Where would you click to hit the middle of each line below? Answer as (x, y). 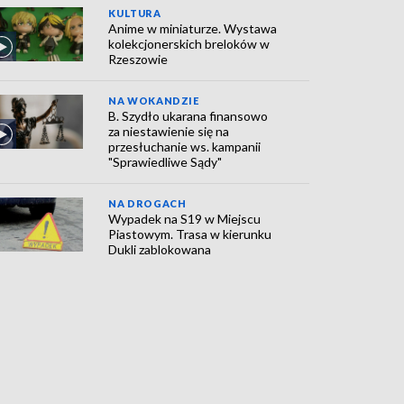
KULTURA (135, 13)
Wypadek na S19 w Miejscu (185, 219)
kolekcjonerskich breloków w (189, 44)
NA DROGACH (147, 203)
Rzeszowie (138, 59)
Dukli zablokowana (160, 249)
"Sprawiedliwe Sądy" (165, 162)
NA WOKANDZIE (154, 101)
